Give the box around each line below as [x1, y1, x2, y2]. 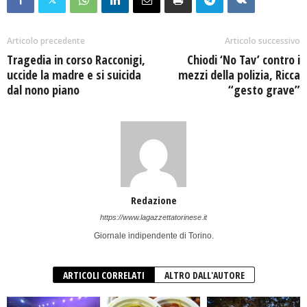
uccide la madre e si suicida [7, 66, 141, 84]
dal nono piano [7, 82, 79, 99]
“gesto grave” [228, 82, 300, 99]
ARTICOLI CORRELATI [62, 269, 145, 282]
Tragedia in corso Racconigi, [7, 51, 145, 69]
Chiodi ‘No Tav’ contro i [187, 51, 300, 69]
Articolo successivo [225, 35, 300, 47]
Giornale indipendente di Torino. [93, 231, 214, 241]
